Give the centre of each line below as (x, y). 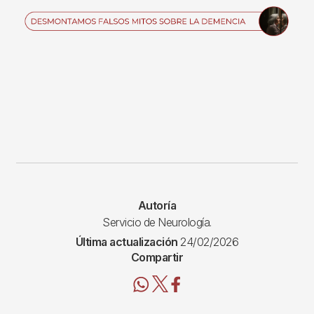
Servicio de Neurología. (157, 223)
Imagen (34, 14)
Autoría (157, 206)
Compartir (157, 258)
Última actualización (127, 242)
